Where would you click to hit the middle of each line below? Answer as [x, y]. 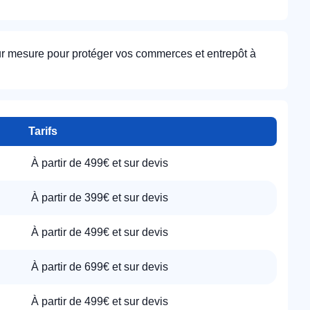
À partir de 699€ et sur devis [100, 267]
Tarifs [43, 131]
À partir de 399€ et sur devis [100, 198]
